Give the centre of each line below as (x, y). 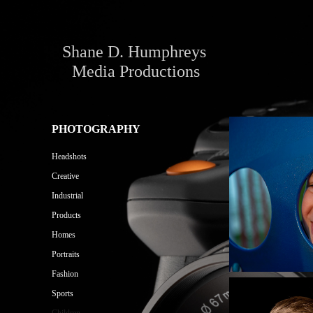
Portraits (65, 254)
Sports (62, 293)
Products (66, 215)
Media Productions (136, 71)
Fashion (65, 274)
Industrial (67, 196)
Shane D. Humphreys (134, 52)
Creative (65, 176)
